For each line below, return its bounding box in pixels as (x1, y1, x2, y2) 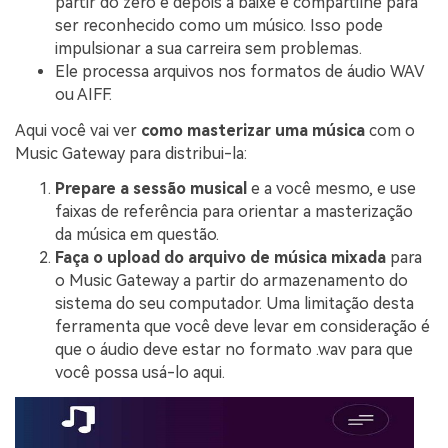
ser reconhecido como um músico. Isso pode (55, 15, 383, 35)
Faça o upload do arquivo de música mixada (55, 248, 386, 268)
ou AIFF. (55, 84, 112, 104)
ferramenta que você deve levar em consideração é (55, 317, 430, 337)
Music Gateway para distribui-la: (15, 143, 247, 163)
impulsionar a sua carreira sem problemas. (55, 38, 362, 58)
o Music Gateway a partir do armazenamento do (55, 271, 408, 291)
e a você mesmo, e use (247, 179, 416, 199)
